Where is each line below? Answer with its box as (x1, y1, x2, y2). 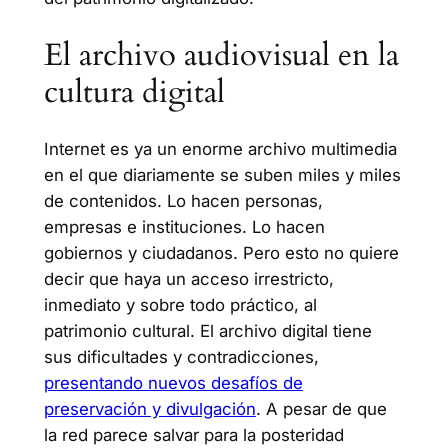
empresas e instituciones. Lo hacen (43, 217, 325, 238)
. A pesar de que (255, 399, 387, 420)
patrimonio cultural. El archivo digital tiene (43, 321, 372, 342)
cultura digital (43, 70, 225, 113)
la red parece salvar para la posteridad (43, 425, 344, 446)
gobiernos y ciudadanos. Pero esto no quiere (43, 243, 399, 264)
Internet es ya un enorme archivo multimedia (43, 139, 397, 160)
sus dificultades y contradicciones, (43, 347, 319, 368)
